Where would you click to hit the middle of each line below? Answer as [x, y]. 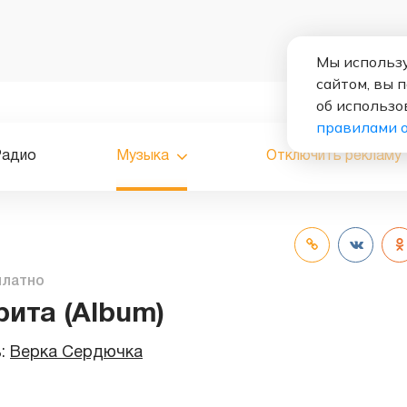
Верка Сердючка [76, 352]
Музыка [142, 157]
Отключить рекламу [334, 157]
